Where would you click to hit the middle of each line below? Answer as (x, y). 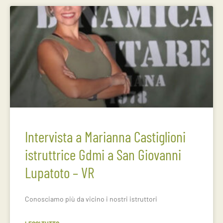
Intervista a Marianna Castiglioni (105, 136)
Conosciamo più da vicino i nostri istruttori (91, 199)
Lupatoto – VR (59, 172)
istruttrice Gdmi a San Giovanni (103, 154)
